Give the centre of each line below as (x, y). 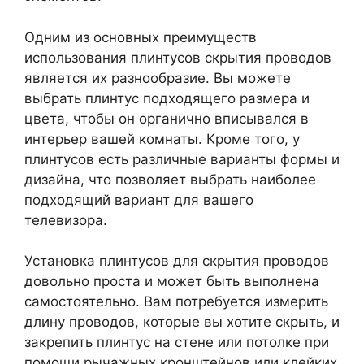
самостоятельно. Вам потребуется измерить (176, 301)
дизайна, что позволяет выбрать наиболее (170, 179)
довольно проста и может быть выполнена (172, 281)
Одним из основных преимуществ (141, 37)
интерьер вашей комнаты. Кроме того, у (162, 139)
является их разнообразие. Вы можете (158, 78)
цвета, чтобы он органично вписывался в (167, 118)
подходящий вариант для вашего (139, 199)
